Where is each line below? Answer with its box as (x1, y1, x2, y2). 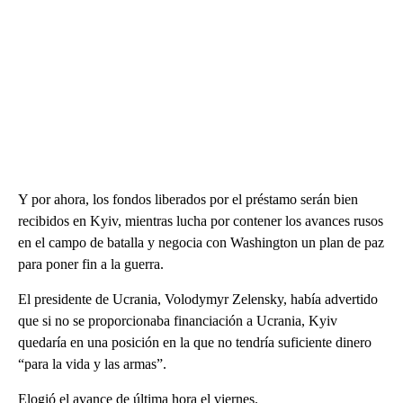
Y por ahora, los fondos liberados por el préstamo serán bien (18, 192, 358, 208)
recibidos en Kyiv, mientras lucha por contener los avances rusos (18, 213, 383, 229)
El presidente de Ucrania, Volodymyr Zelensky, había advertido (18, 291, 378, 308)
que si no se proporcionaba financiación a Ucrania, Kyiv (18, 313, 337, 329)
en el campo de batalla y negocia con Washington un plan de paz (18, 235, 384, 251)
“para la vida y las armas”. (18, 356, 166, 372)
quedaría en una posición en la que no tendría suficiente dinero (18, 335, 372, 351)
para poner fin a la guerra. (18, 256, 164, 273)
